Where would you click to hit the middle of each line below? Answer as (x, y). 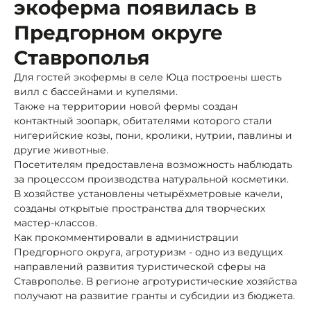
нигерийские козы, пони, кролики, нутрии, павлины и (153, 135)
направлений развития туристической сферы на (140, 266)
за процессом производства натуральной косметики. (151, 179)
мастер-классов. (56, 222)
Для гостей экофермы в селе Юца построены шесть (148, 77)
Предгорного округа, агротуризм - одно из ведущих (148, 252)
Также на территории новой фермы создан (126, 106)
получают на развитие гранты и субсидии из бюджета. (154, 295)
